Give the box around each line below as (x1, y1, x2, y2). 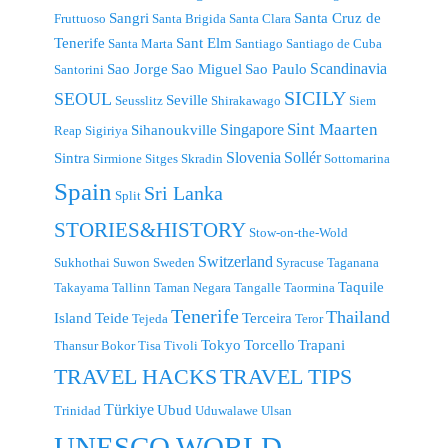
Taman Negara (154, 279, 231, 295)
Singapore (220, 119, 284, 139)
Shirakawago (211, 92, 281, 108)
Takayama (54, 279, 109, 295)
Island (54, 309, 92, 326)
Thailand (326, 306, 390, 327)
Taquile (338, 278, 384, 295)
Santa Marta (108, 35, 173, 51)
